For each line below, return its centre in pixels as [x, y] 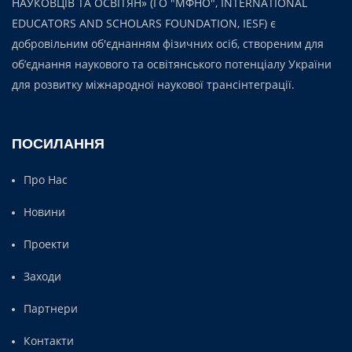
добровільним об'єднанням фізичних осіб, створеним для [168, 43]
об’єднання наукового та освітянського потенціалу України [172, 64]
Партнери [51, 308]
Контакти [49, 340]
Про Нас [46, 179]
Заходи [42, 276]
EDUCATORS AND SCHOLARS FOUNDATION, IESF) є [144, 23]
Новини [44, 211]
